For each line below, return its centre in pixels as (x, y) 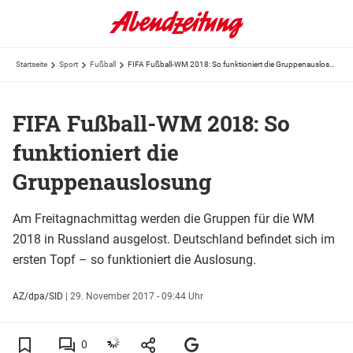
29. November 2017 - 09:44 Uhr (137, 296)
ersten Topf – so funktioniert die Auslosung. (134, 259)
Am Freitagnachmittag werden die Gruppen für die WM (163, 218)
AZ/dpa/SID (38, 296)
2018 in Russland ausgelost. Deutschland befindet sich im (174, 239)
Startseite (32, 64)
